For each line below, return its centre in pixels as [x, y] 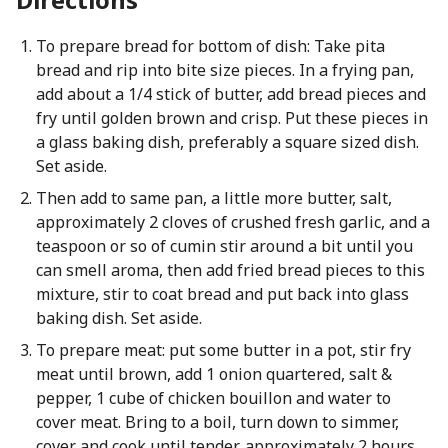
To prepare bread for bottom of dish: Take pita [210, 46]
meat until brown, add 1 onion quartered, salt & [213, 374]
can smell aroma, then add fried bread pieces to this [230, 270]
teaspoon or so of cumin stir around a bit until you [224, 246]
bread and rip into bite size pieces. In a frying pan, [224, 70]
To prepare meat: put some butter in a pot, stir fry [223, 350]
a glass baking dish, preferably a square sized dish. [227, 142]
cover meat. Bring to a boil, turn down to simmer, [217, 422]
